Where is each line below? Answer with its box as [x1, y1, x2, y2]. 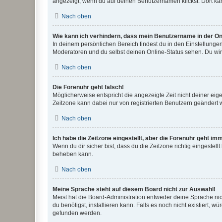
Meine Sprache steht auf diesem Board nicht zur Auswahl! [53, 186, 216, 193]
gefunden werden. [53, 210, 102, 217]
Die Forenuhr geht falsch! [53, 84, 124, 91]
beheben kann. [53, 151, 93, 158]
